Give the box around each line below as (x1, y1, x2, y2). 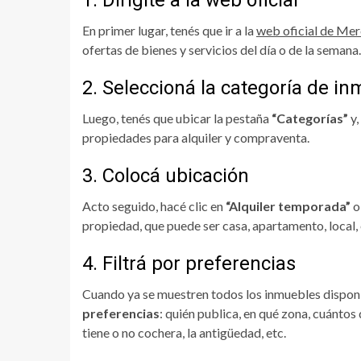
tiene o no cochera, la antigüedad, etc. (82, 324, 286, 340)
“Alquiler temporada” (226, 197, 351, 214)
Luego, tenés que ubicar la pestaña (82, 110, 272, 126)
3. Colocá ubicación (82, 164, 249, 187)
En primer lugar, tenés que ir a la (82, 22, 256, 38)
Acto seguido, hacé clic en (82, 197, 226, 214)
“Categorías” (272, 110, 348, 126)
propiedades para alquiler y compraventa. (82, 129, 309, 145)
